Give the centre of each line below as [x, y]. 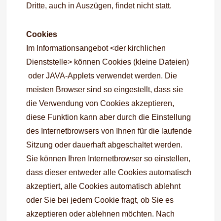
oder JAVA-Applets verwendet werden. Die [102, 76]
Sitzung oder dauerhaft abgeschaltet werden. [105, 145]
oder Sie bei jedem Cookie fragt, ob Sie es [100, 200]
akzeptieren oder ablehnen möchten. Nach [101, 214]
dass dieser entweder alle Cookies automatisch [109, 172]
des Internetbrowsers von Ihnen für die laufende [109, 131]
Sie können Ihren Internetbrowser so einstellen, [109, 159]
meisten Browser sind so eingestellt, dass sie [105, 90]
